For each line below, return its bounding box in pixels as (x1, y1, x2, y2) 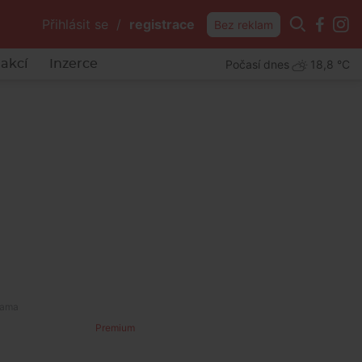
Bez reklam (214, 18, 273, 32)
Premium (95, 322, 136, 334)
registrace (129, 16, 195, 32)
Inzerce (48, 57, 98, 70)
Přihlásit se (42, 16, 108, 32)
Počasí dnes (225, 57, 289, 71)
